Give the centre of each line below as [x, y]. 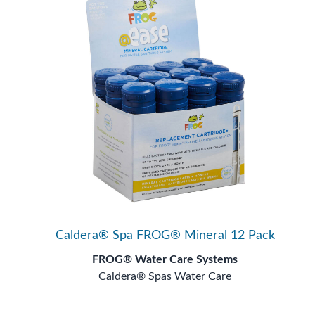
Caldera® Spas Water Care [165, 276]
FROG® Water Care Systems [165, 259]
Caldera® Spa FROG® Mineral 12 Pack [165, 235]
